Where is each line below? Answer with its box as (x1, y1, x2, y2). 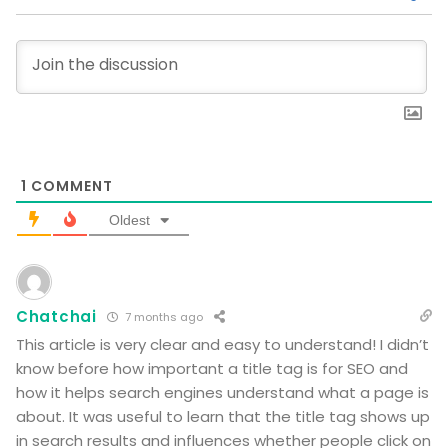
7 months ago (121, 309, 203, 326)
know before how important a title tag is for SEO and (16, 358, 408, 380)
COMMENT (27, 176, 113, 197)
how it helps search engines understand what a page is (16, 382, 429, 404)
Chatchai (16, 306, 97, 328)
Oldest (109, 212, 150, 229)
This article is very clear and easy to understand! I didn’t (16, 334, 429, 356)
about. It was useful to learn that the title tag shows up (16, 406, 430, 428)
